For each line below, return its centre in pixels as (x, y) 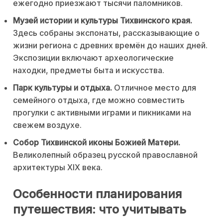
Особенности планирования (97, 194)
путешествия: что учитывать (100, 209)
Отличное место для (154, 88)
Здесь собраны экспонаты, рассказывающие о (106, 33)
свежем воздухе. (47, 125)
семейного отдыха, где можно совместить (99, 100)
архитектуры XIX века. (58, 167)
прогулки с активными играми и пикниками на (102, 113)
